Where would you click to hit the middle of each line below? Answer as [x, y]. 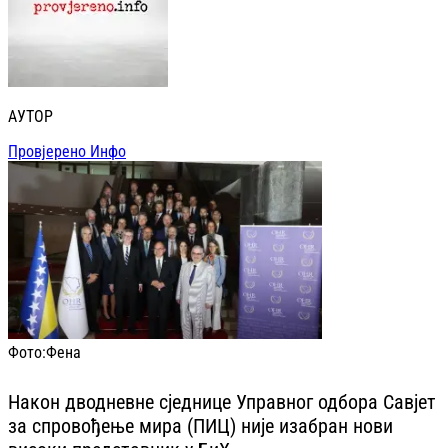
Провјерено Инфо [67, 152]
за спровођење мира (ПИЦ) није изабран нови [200, 425]
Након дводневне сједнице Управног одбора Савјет [222, 401]
